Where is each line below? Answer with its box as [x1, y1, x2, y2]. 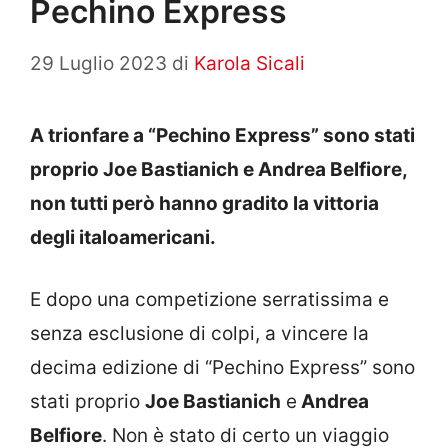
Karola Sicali [194, 51, 305, 75]
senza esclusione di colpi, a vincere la [30, 322, 369, 345]
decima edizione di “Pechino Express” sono [30, 356, 415, 379]
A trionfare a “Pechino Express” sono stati [30, 123, 415, 147]
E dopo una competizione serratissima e [30, 288, 389, 311]
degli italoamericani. [30, 225, 216, 249]
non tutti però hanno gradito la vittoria [30, 191, 379, 215]
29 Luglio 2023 [30, 51, 167, 75]
